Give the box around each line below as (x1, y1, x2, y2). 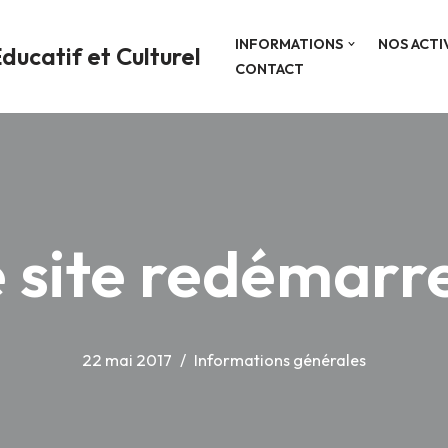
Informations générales (194, 349, 366, 370)
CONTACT (235, 59, 304, 78)
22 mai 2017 (82, 349, 172, 370)
